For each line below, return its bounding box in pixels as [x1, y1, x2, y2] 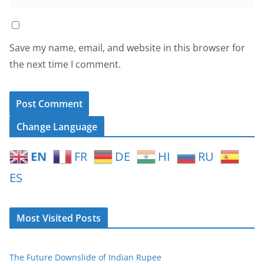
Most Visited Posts [16, 212, 101, 225]
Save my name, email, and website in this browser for [9, 41, 245, 55]
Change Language [16, 120, 98, 134]
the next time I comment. [9, 58, 121, 71]
